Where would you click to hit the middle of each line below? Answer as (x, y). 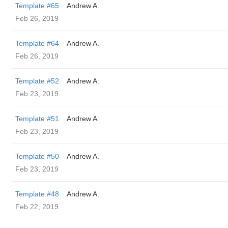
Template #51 (37, 119)
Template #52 (37, 81)
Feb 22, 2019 (37, 207)
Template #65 (37, 6)
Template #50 (37, 156)
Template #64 (37, 43)
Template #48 (37, 194)
